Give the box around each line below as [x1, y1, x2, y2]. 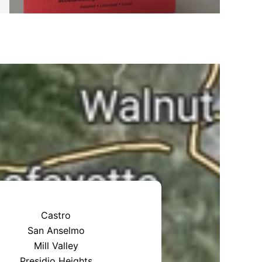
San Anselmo [27, 224, 85, 236]
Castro [41, 209, 71, 221]
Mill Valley [33, 239, 78, 251]
